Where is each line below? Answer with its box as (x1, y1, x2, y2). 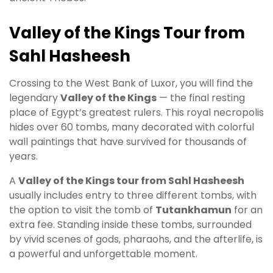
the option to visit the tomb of (9, 202, 155, 217)
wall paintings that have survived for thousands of (9, 134, 247, 149)
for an (232, 202, 263, 217)
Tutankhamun (155, 202, 232, 217)
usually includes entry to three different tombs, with (9, 188, 257, 202)
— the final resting (157, 90, 245, 105)
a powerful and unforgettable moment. (9, 246, 197, 261)
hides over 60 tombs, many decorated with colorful (9, 119, 254, 134)
